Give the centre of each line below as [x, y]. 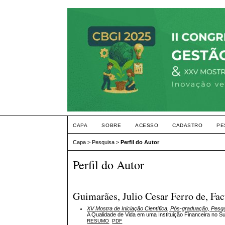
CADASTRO [188, 125]
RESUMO [98, 220]
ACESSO [147, 125]
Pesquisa [103, 142]
